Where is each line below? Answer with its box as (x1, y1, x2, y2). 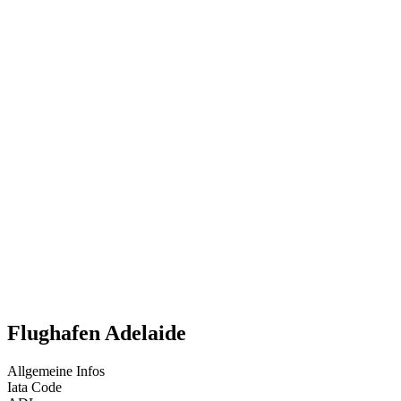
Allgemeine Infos (7, 363, 105, 380)
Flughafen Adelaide (7, 321, 186, 346)
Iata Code (7, 380, 62, 396)
